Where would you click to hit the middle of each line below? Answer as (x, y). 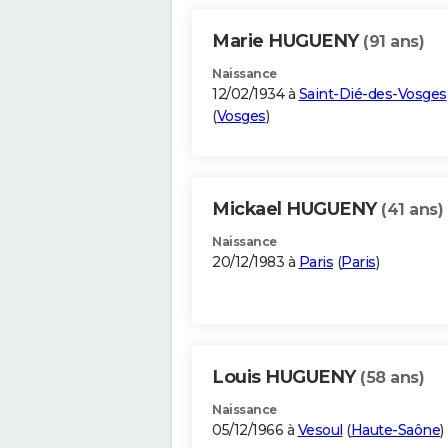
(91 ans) (393, 42)
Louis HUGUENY (286, 377)
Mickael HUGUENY (296, 209)
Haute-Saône (395, 430)
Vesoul (320, 430)
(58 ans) (392, 378)
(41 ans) (412, 210)
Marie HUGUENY (287, 41)
